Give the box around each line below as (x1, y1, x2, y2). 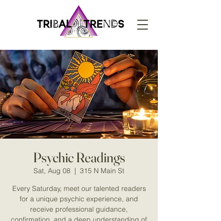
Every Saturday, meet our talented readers (12, 184, 146, 193)
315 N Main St (80, 166, 124, 175)
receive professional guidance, (30, 205, 128, 214)
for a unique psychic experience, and (20, 194, 138, 203)
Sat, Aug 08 (34, 166, 71, 175)
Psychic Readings (33, 149, 125, 166)
